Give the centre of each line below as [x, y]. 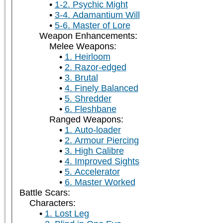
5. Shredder [88, 99]
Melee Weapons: [83, 47]
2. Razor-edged [95, 67]
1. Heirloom [87, 57]
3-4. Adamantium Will [97, 15]
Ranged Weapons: [86, 120]
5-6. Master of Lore [92, 26]
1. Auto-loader [93, 130]
